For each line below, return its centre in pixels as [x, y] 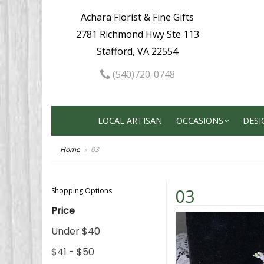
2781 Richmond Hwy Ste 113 [137, 34]
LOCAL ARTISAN [130, 121]
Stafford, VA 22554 [138, 51]
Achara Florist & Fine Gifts [138, 17]
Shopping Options [82, 191]
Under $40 [76, 231]
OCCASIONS [199, 121]
